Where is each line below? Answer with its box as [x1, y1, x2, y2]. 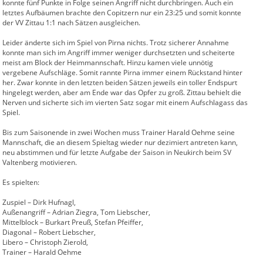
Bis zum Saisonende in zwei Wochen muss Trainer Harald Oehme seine [2, 127, 235, 137]
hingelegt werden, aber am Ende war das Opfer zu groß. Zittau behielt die [2, 87, 241, 97]
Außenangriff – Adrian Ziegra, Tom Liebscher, [2, 207, 150, 217]
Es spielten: [2, 177, 39, 187]
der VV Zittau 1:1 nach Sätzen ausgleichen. [2, 18, 140, 28]
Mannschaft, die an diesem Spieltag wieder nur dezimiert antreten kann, [2, 137, 238, 147]
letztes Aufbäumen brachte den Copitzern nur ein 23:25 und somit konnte [2, 8, 241, 18]
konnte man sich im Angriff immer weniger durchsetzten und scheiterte [2, 48, 235, 58]
